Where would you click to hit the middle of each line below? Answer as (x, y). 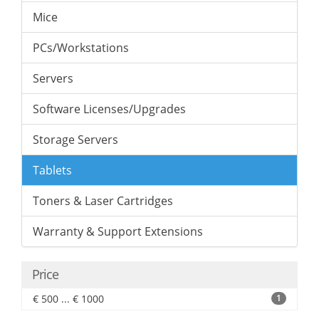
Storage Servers (75, 140)
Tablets (52, 170)
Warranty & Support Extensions (118, 231)
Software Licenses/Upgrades (109, 109)
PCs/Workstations (81, 48)
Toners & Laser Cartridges (103, 201)
